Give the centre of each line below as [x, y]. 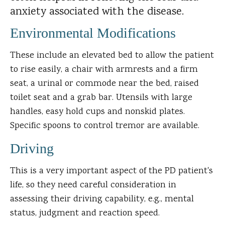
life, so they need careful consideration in [93, 186]
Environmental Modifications [93, 33]
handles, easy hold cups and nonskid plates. [97, 112]
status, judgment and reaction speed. [85, 214]
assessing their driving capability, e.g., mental [102, 200]
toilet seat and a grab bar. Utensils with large [101, 98]
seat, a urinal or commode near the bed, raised [104, 84]
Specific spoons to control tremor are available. [105, 126]
